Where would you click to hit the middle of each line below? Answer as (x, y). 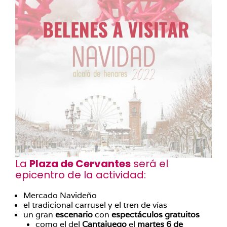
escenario (75, 214)
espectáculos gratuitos (156, 214)
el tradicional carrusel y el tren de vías (95, 205)
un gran (39, 214)
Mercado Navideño (60, 195)
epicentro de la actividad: (81, 175)
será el (149, 163)
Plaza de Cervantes (80, 163)
